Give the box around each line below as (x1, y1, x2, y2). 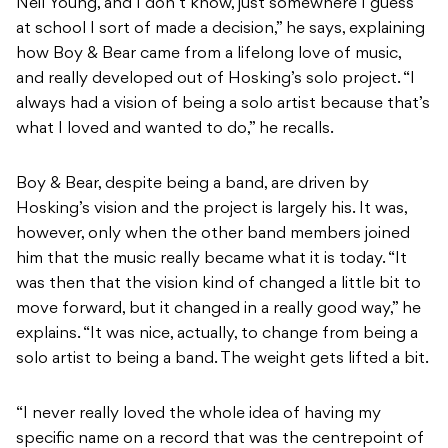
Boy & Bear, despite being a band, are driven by (16, 176, 369, 193)
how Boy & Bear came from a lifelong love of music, (16, 46, 401, 63)
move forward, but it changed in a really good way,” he (16, 301, 421, 318)
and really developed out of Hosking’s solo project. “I (16, 71, 415, 88)
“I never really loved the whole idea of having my (16, 406, 381, 423)
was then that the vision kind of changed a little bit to (16, 276, 421, 293)
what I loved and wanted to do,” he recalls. (16, 121, 334, 138)
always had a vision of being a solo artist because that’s (16, 96, 430, 113)
